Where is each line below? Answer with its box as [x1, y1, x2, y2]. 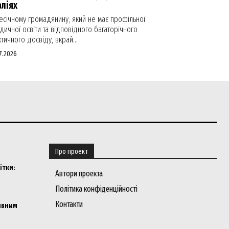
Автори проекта [55, 168, 103, 178]
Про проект [55, 147, 88, 156]
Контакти [55, 199, 83, 209]
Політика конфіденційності [55, 184, 138, 194]
